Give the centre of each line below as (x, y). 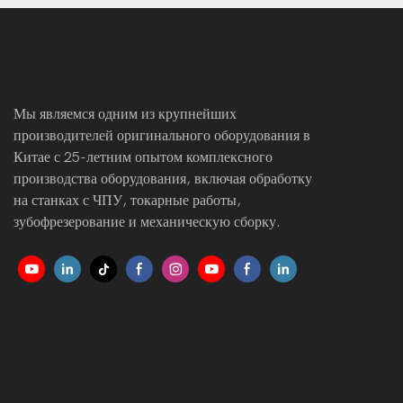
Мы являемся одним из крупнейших (125, 114)
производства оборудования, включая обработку (163, 179)
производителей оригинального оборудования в (162, 135)
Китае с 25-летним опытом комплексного (143, 157)
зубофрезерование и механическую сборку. (147, 222)
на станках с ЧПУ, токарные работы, (127, 200)
